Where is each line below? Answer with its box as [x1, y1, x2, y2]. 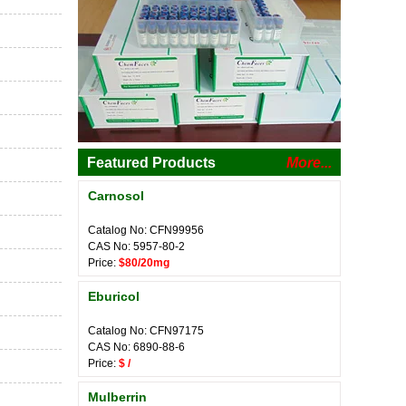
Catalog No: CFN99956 [88, 224, 204, 237]
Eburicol [88, 289, 140, 304]
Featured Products [87, 155, 216, 170]
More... [286, 155, 332, 170]
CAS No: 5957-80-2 [88, 240, 185, 253]
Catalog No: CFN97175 [88, 324, 204, 337]
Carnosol [88, 188, 144, 203]
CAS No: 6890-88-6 [88, 341, 185, 353]
